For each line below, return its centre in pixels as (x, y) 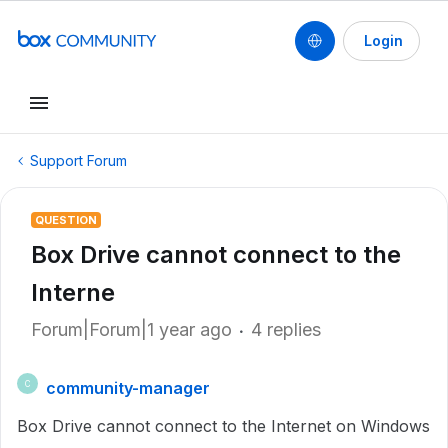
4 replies (286, 329)
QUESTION (66, 220)
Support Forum (78, 160)
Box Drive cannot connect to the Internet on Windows (223, 426)
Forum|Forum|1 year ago (131, 329)
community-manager (128, 388)
